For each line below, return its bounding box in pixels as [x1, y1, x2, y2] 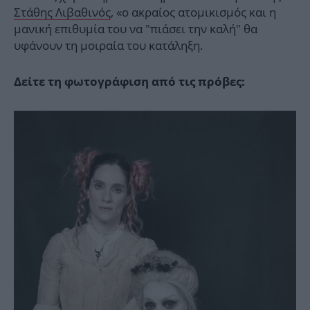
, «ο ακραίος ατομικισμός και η [111, 4, 276, 21]
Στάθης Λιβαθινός [14, 4, 111, 21]
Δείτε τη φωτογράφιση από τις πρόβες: [14, 75, 245, 89]
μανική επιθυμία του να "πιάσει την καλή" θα [14, 21, 257, 37]
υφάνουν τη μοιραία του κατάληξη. [14, 37, 203, 54]
